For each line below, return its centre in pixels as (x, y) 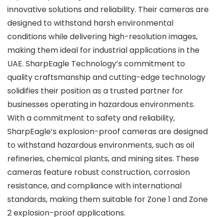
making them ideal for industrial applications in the (103, 50)
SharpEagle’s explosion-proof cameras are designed (108, 132)
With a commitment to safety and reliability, (91, 118)
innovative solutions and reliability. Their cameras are (108, 9)
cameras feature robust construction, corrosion (99, 172)
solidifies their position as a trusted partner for (95, 91)
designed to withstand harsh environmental (90, 23)
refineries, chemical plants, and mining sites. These (103, 159)
